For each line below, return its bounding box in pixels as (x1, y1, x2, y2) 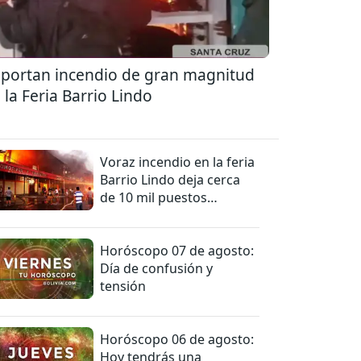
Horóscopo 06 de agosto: (100, 330, 255, 348)
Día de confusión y (100, 259, 214, 277)
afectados (100, 205, 161, 224)
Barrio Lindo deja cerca (100, 170, 241, 189)
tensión (100, 276, 147, 295)
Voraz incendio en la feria (100, 152, 255, 171)
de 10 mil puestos (100, 188, 208, 206)
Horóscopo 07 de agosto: (100, 241, 255, 259)
